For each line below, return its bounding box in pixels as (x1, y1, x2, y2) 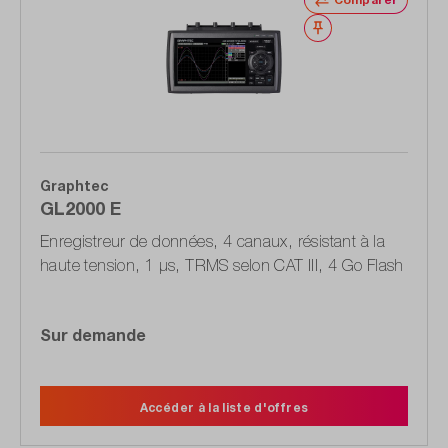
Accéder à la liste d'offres (139, 400, 309, 416)
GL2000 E (40, 197, 121, 220)
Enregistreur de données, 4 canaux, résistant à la (40, 232, 386, 251)
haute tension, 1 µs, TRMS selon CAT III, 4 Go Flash (40, 256, 404, 275)
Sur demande (40, 325, 146, 345)
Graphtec (40, 177, 109, 195)
